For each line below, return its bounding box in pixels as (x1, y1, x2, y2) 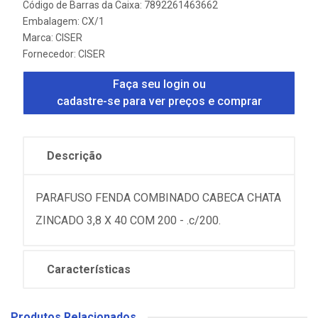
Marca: (23, 32, 55, 43)
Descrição (47, 149, 102, 163)
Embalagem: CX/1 (23, 16, 104, 27)
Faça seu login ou (112, 77, 206, 91)
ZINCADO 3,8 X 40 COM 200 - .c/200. (35, 214, 221, 227)
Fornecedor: (23, 48, 78, 60)
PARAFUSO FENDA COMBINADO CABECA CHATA (35, 191, 281, 204)
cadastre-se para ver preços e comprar (56, 94, 262, 108)
